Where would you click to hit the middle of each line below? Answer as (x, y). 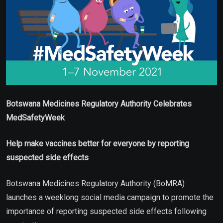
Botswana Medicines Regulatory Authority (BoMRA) (95, 183)
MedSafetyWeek (36, 117)
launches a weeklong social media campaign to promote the (110, 197)
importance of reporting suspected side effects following (106, 211)
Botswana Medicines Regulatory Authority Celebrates (99, 104)
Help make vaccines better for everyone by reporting (98, 143)
